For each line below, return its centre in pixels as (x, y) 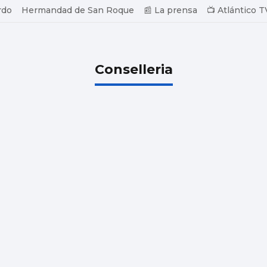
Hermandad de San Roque (78, 10)
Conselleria (133, 69)
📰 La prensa (170, 10)
